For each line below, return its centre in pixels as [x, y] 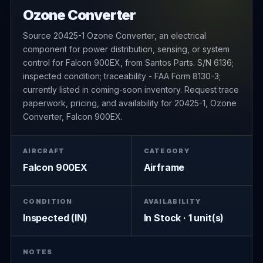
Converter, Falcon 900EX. [73, 117]
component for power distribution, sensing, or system [126, 49]
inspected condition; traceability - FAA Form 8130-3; [122, 76]
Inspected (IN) [55, 218]
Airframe [164, 167]
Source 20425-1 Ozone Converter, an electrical [114, 36]
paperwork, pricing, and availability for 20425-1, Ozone [129, 103]
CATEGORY [167, 151]
